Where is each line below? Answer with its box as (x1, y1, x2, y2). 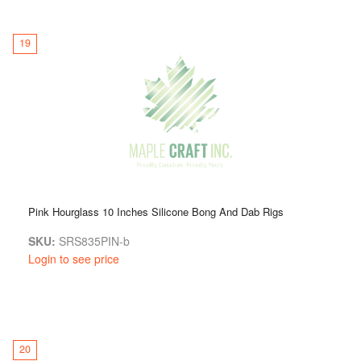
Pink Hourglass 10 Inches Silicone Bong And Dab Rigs (28, 203, 284, 219)
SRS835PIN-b (56, 232, 130, 249)
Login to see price (28, 250, 119, 267)
